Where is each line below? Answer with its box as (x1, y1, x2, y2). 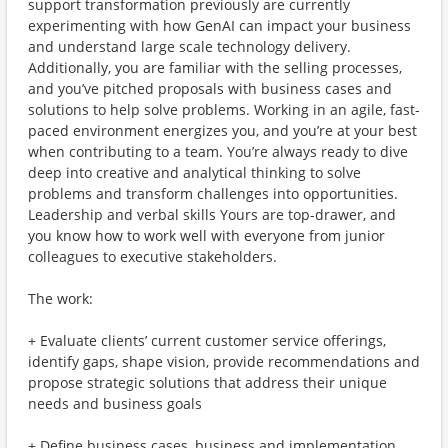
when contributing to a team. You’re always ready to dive (28, 142, 408, 161)
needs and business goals (28, 394, 202, 413)
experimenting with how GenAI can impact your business (28, 16, 411, 35)
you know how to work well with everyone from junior (28, 226, 385, 245)
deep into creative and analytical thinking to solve (28, 163, 361, 182)
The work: (28, 289, 93, 308)
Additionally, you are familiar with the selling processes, (28, 58, 402, 77)
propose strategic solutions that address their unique (28, 373, 387, 392)
